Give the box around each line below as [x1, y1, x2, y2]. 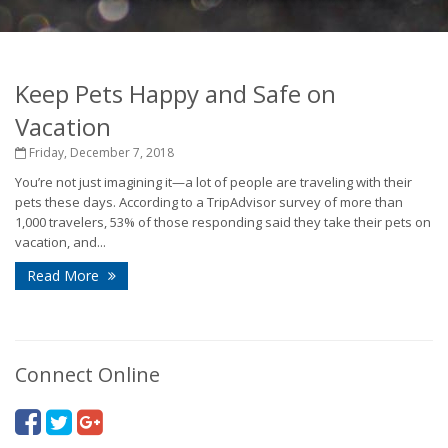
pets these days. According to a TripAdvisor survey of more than [15, 193, 403, 211]
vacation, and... [15, 233, 106, 251]
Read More [27, 266, 103, 285]
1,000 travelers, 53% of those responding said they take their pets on [15, 213, 431, 231]
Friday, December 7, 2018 [26, 144, 174, 161]
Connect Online [15, 361, 160, 388]
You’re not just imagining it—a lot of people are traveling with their [15, 173, 412, 191]
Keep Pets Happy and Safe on [15, 77, 336, 110]
